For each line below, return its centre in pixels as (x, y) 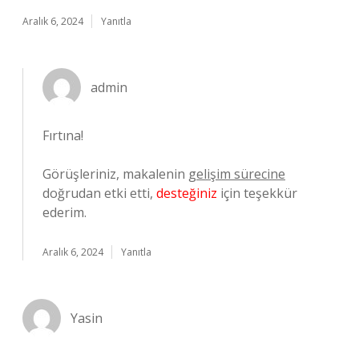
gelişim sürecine (237, 174)
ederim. (65, 212)
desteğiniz (187, 193)
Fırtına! (63, 135)
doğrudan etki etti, (99, 193)
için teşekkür (257, 193)
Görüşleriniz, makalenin (115, 174)
